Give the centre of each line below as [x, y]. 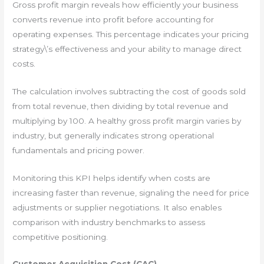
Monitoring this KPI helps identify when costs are [112, 178]
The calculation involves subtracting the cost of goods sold [129, 91]
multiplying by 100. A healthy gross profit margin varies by [127, 121]
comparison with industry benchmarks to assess [109, 222]
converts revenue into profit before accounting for [113, 19]
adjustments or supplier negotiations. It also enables [117, 207]
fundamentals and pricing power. [79, 150]
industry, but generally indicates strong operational [113, 135]
